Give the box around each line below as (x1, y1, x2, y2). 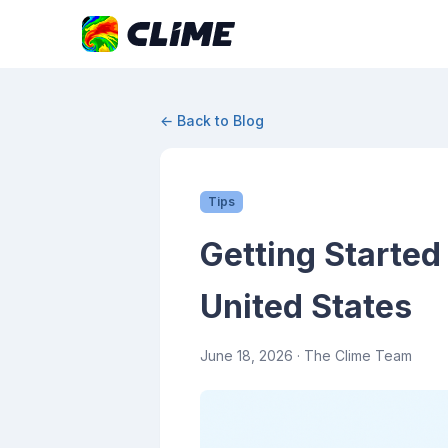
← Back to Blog (160, 112, 264, 129)
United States (200, 287, 412, 326)
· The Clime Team (293, 347, 412, 364)
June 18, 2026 (200, 347, 293, 364)
